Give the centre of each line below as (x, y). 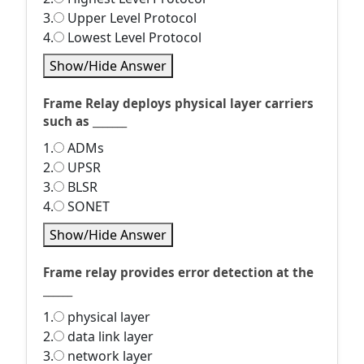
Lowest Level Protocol (133, 37)
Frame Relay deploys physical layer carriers (178, 103)
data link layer (109, 336)
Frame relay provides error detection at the (178, 272)
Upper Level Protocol (130, 18)
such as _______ (85, 121)
